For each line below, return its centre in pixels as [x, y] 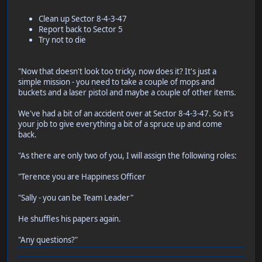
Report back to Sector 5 [81, 30]
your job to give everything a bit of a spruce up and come [120, 124]
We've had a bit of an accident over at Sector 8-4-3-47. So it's [126, 114]
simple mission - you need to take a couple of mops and [116, 82]
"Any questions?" [48, 240]
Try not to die [62, 40]
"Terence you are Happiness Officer [82, 177]
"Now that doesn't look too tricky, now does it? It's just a [117, 72]
